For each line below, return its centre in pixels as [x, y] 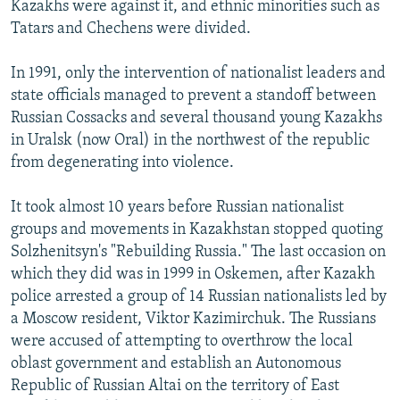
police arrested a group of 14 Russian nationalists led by [199, 297]
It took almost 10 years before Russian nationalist [177, 208]
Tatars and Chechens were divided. [131, 29]
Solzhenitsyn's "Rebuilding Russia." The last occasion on [198, 253]
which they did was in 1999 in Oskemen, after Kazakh [193, 275]
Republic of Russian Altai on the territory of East [175, 387]
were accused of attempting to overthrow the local [182, 342]
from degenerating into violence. [122, 163]
